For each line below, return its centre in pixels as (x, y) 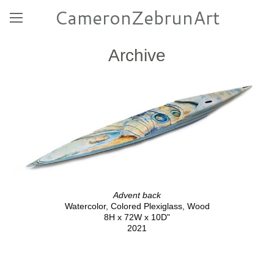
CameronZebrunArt (137, 17)
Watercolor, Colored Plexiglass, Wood (137, 206)
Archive (137, 55)
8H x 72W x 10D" (137, 217)
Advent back (137, 195)
